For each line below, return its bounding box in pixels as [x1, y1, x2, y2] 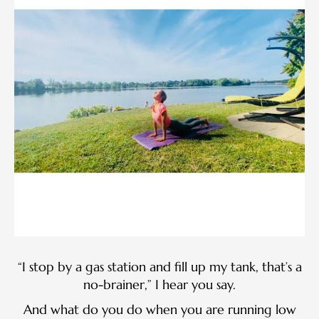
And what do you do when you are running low [23, 300, 296, 318]
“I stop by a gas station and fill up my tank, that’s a [17, 258, 302, 275]
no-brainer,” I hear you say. [83, 276, 236, 293]
